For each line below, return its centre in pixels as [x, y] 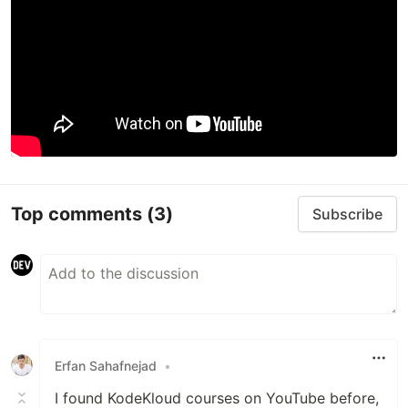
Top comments [79, 214]
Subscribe [347, 214]
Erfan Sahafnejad [106, 365]
